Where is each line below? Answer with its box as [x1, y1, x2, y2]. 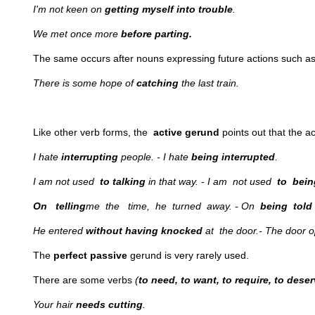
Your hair [33, 299, 76, 310]
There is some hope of [33, 77, 136, 89]
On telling [33, 200, 86, 212]
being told [260, 200, 312, 212]
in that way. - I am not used [146, 176, 277, 187]
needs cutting [76, 299, 143, 310]
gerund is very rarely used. [127, 250, 249, 261]
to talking [100, 176, 146, 187]
